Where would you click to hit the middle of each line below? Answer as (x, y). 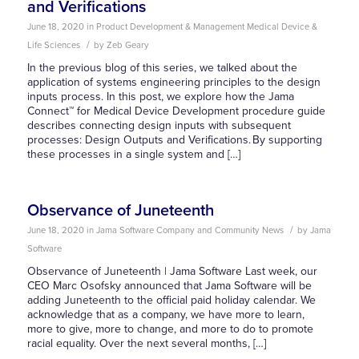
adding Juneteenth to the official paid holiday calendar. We (171, 300)
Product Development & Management (170, 27)
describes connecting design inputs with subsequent (159, 125)
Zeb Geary (127, 45)
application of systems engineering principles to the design (173, 82)
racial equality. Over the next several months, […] (146, 343)
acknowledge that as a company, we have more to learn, (165, 315)
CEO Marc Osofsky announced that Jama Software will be (169, 286)
